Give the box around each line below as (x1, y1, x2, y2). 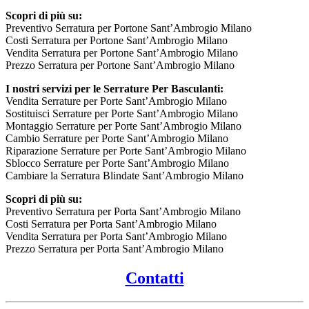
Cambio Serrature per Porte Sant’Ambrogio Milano (6, 132, 228, 145)
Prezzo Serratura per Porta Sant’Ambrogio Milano (6, 243, 223, 255)
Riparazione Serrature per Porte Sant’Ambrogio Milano (6, 145, 246, 157)
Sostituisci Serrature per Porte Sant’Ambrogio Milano (6, 108, 238, 120)
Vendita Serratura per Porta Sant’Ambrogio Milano (6, 230, 227, 243)
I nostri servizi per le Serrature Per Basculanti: (6, 83, 223, 95)
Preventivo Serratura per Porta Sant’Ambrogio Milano (6, 206, 241, 218)
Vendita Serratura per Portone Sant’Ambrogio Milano (6, 47, 238, 59)
